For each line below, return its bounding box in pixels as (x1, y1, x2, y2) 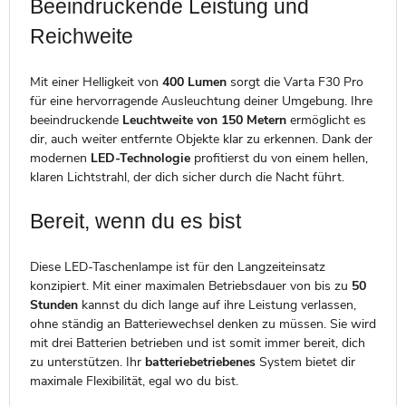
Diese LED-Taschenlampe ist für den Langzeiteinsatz (29, 257, 325, 275)
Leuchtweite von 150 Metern (121, 111, 286, 129)
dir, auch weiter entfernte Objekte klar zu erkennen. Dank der (29, 130, 372, 148)
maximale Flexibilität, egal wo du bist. (29, 372, 238, 390)
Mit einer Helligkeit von (29, 72, 162, 91)
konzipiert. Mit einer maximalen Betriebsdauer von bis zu (29, 276, 352, 295)
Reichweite (29, 24, 133, 49)
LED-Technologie (90, 149, 190, 167)
